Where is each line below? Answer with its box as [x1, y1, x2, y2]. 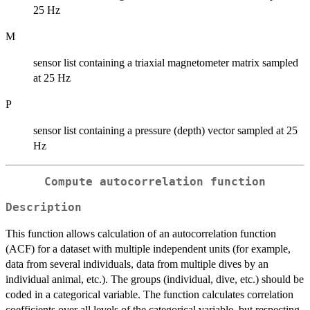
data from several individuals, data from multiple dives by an [6, 257, 268, 270]
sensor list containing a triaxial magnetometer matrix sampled [33, 57, 298, 69]
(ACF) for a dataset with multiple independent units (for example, [6, 242, 291, 255]
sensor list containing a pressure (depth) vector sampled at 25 [33, 125, 298, 137]
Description [6, 201, 82, 214]
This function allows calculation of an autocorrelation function [6, 227, 276, 239]
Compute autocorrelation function [44, 176, 266, 189]
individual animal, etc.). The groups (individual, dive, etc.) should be [6, 273, 304, 285]
